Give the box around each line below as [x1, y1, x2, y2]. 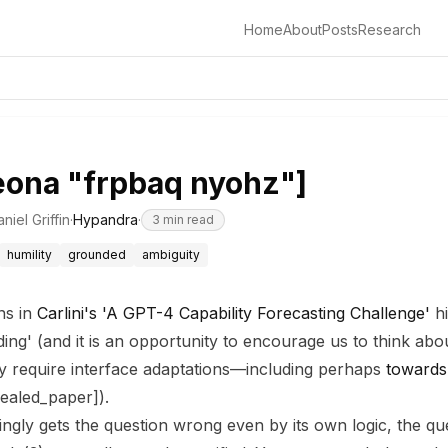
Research [358, 21, 422, 38]
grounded [68, 247, 126, 262]
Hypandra [73, 211, 138, 228]
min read [160, 212, 214, 227]
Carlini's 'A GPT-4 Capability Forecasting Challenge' [37, 303, 430, 323]
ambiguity [142, 247, 200, 262]
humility [7, 247, 52, 262]
